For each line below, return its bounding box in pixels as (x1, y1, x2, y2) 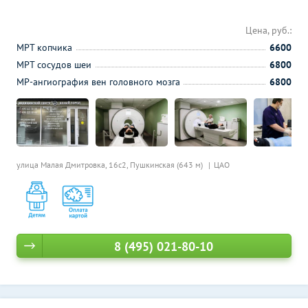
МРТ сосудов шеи (16, 58, 91, 71)
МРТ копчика (16, 41, 72, 54)
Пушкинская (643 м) (130, 159, 205, 170)
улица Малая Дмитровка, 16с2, (16, 159, 130, 170)
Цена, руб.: (245, 24, 291, 36)
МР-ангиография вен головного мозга (16, 76, 180, 88)
